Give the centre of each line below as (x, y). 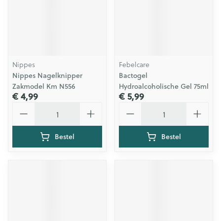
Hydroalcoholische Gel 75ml (164, 86)
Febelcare (134, 64)
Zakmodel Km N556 (44, 86)
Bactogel (133, 75)
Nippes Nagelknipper (47, 75)
